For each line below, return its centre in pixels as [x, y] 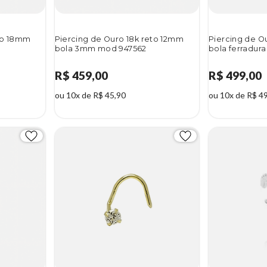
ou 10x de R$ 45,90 [90, 95]
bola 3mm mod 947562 [100, 49]
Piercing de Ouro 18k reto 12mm [119, 39]
